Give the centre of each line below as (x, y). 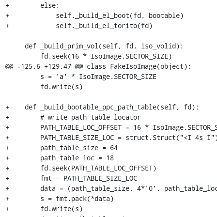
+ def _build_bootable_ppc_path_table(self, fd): (102, 107)
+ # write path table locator (73, 117)
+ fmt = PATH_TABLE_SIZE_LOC (71, 178)
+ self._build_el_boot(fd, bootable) (94, 15)
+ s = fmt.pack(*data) (59, 198)
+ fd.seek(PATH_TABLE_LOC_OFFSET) (81, 168)
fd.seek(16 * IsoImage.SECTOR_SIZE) (23, 56)
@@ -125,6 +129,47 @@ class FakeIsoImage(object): (98, 66)
